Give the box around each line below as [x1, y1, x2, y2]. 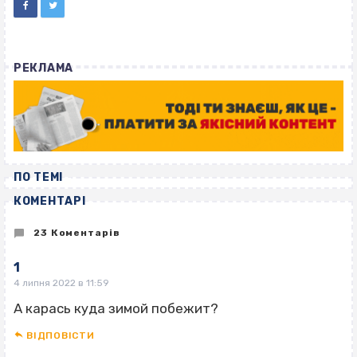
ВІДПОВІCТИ [26, 330, 95, 342]
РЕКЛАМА [14, 61, 73, 76]
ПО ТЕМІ [14, 171, 63, 185]
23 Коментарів [29, 226, 121, 238]
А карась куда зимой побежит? [14, 300, 218, 317]
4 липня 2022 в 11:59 [14, 277, 109, 289]
